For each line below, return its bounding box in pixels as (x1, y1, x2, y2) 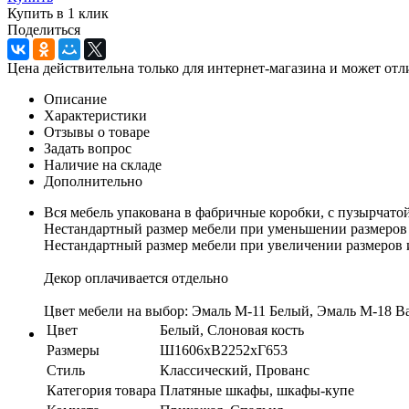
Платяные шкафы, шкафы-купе (160, 382, 354, 398)
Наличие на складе (44, 156, 162, 173)
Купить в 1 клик (7, 5, 109, 21)
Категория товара (47, 382, 156, 398)
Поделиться (7, 21, 80, 37)
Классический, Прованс (160, 362, 309, 378)
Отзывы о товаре (44, 123, 150, 140)
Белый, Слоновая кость (160, 321, 304, 338)
